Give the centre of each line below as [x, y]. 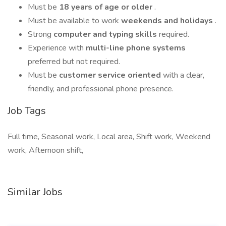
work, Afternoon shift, [45, 150]
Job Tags [27, 111]
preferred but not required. [74, 62]
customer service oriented [111, 75]
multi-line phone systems [136, 48]
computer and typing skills [106, 34]
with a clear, [184, 75]
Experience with [57, 48]
